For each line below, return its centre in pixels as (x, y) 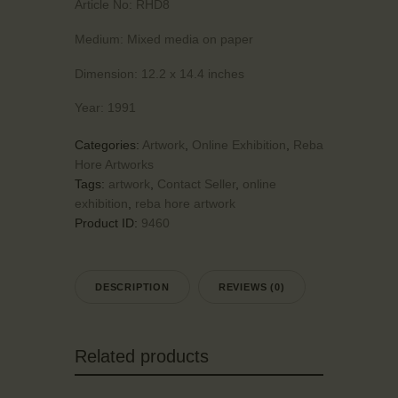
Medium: (99, 39)
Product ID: (108, 223)
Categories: (108, 145)
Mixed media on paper (188, 39)
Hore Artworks (114, 165)
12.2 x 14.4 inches (191, 73)
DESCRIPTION (132, 287)
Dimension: (106, 73)
